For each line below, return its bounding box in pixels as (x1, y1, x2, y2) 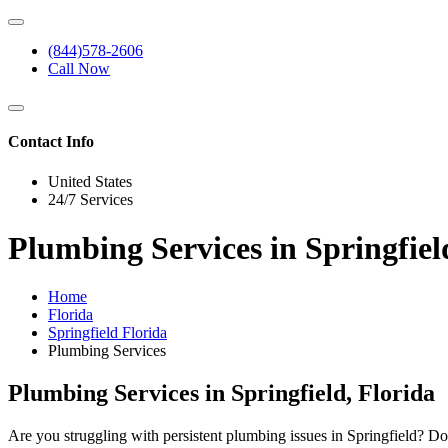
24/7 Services (48, 190, 133, 208)
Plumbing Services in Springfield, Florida (8, 380, 435, 407)
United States (48, 172, 132, 190)
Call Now (48, 60, 110, 77)
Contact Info (8, 133, 94, 151)
